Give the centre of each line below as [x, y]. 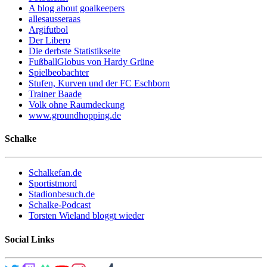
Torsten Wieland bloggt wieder [86, 216]
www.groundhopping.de [75, 115]
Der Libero [49, 40]
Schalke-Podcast [60, 205]
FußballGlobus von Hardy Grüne [91, 61]
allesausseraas [55, 18]
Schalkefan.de [55, 173]
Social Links [30, 239]
